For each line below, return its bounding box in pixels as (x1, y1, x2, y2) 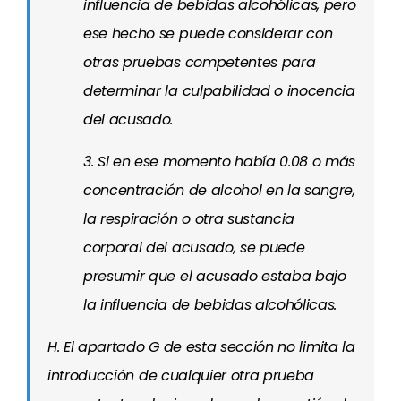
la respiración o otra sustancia (83, 209, 295, 229)
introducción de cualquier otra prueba (47, 365, 315, 386)
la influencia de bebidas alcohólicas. (83, 294, 337, 315)
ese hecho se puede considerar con (83, 23, 333, 44)
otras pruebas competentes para (83, 52, 316, 73)
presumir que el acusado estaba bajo (83, 266, 346, 286)
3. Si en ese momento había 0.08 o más (83, 151, 356, 172)
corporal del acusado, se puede (83, 237, 305, 258)
